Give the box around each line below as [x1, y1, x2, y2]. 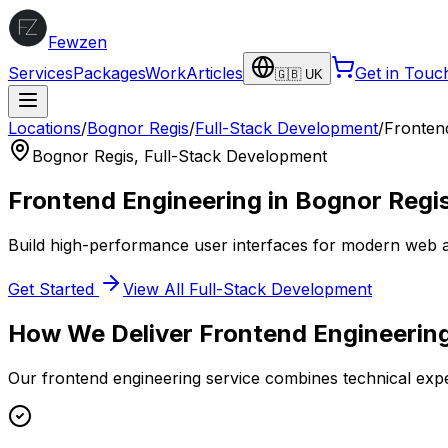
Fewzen [48, 32, 107, 52]
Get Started [8, 278, 99, 299]
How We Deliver [8, 318, 199, 348]
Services [8, 63, 73, 83]
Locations [8, 118, 81, 138]
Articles [186, 63, 243, 83]
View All [123, 278, 189, 299]
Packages [73, 63, 145, 83]
